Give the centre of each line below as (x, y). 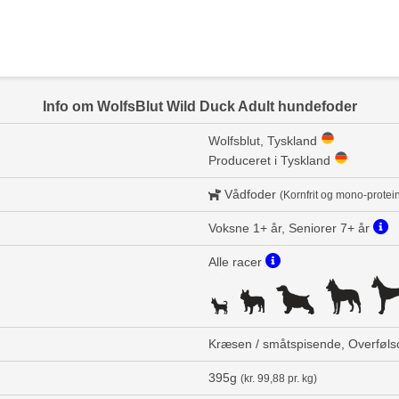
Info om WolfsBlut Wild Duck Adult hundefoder (199, 106)
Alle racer (237, 262)
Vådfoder (250, 194)
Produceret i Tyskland (271, 160)
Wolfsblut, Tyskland (265, 141)
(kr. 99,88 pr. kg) (279, 378)
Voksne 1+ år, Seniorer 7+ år (291, 228)
